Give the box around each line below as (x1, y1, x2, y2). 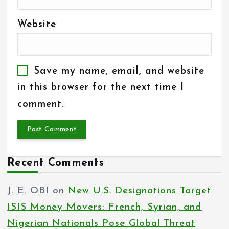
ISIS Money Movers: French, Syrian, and (7, 202, 202, 212)
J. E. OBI (7, 186, 50, 196)
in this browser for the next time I (17, 83, 185, 93)
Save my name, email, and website (34, 66, 204, 76)
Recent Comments (7, 157, 104, 168)
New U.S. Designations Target (68, 186, 212, 196)
